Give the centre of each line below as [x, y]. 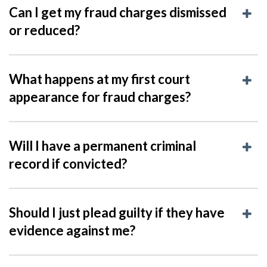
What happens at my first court [100, 79]
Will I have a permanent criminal [103, 145]
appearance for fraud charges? [100, 97]
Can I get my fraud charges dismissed [118, 12]
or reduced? [44, 30]
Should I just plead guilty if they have [117, 212]
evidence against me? [72, 230]
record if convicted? [68, 163]
